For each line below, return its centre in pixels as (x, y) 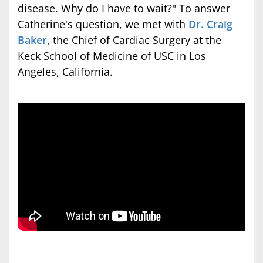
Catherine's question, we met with (103, 24)
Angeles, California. (65, 72)
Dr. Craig (210, 24)
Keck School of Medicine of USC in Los (112, 56)
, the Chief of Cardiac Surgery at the (134, 40)
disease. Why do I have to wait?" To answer (124, 8)
